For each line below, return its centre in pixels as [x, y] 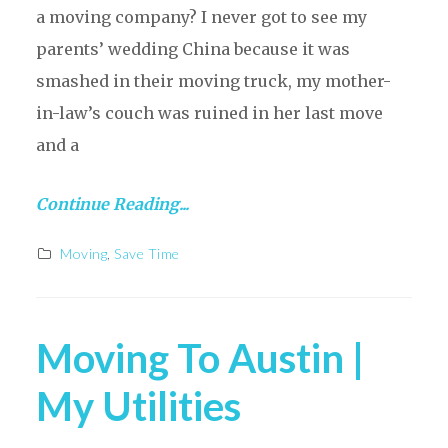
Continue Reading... [112, 203]
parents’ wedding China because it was [192, 48]
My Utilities [138, 405]
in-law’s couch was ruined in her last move [209, 112]
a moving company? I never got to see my [201, 16]
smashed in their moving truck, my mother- [213, 80]
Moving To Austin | [199, 357]
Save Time [147, 253]
